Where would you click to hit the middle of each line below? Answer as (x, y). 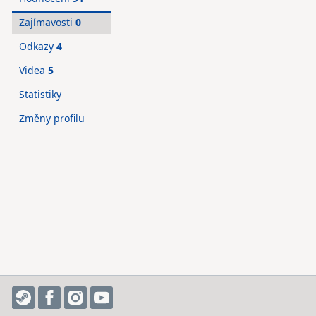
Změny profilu (52, 118)
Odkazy (38, 46)
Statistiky (40, 94)
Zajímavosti (47, 22)
